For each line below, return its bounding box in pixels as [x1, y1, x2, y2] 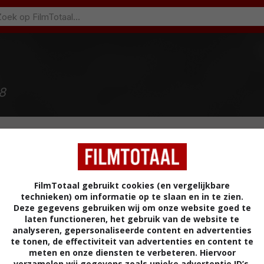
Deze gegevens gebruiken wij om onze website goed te [13, 202, 251, 213]
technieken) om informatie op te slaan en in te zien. [21, 191, 243, 202]
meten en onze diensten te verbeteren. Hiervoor [28, 247, 236, 258]
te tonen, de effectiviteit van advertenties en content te [11, 236, 253, 247]
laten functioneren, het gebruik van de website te [25, 213, 239, 225]
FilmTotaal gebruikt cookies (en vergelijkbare [34, 180, 230, 191]
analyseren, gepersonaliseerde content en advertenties [12, 225, 252, 236]
